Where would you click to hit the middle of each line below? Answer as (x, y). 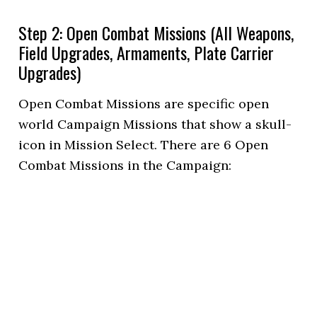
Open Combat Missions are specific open (144, 104)
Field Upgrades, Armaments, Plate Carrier (146, 52)
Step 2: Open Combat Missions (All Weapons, (156, 33)
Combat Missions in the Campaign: (125, 165)
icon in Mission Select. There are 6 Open (144, 145)
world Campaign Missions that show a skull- (155, 124)
